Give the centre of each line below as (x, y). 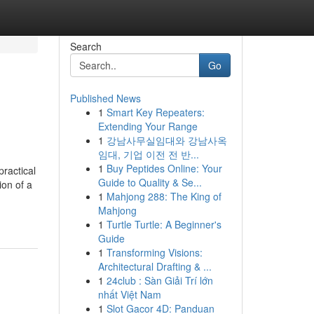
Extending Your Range (148, 126)
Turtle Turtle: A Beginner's (164, 224)
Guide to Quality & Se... (150, 182)
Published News (105, 98)
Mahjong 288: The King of (164, 196)
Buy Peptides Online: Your (164, 168)
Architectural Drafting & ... (155, 266)
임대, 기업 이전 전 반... (148, 154)
